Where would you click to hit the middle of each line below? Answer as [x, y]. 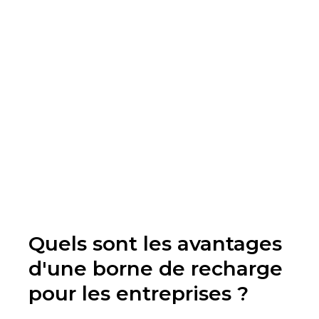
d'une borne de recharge [156, 269]
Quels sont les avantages [155, 244]
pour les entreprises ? [138, 294]
